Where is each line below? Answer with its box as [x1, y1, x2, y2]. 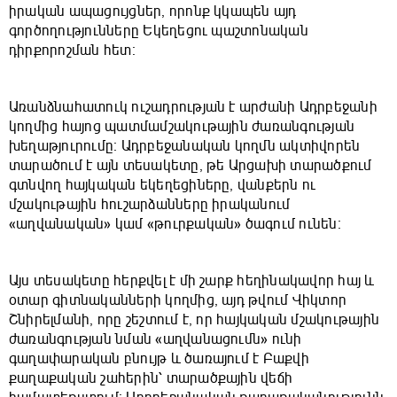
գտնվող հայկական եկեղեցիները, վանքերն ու [9, 176, 316, 195]
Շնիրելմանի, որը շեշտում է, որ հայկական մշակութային [9, 311, 379, 330]
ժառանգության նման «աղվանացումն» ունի [9, 331, 302, 349]
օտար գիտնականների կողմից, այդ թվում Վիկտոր [9, 292, 347, 310]
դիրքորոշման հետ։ [9, 42, 136, 60]
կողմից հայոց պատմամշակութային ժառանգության [9, 118, 355, 136]
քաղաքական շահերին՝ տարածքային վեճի [9, 370, 293, 388]
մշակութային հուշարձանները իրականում [9, 196, 291, 214]
